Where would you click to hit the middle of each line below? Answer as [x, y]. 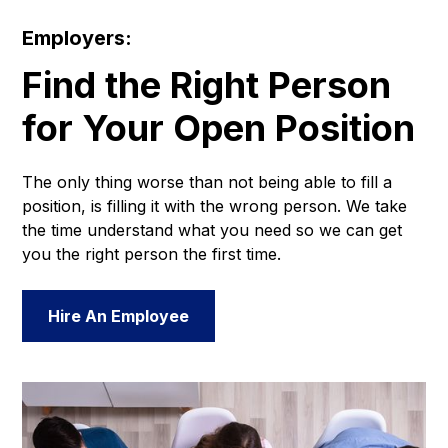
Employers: [77, 38]
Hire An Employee [119, 316]
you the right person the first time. [152, 254]
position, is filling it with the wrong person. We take [215, 206]
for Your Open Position [219, 128]
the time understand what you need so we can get [212, 230]
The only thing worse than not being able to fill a [207, 182]
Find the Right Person [207, 85]
